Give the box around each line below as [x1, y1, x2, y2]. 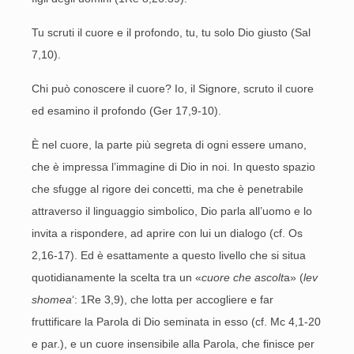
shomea [32, 293, 72, 306]
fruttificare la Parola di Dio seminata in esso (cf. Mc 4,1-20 [32, 315, 321, 328]
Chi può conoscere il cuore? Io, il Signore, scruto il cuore [32, 82, 314, 95]
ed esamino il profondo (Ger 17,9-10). [32, 104, 221, 117]
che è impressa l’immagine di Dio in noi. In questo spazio [32, 160, 315, 173]
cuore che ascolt [201, 271, 284, 284]
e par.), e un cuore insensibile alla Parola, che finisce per [32, 337, 314, 350]
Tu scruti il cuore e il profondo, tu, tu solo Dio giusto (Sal [32, 26, 311, 39]
